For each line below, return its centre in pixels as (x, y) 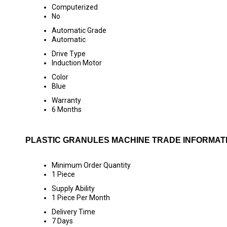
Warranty (66, 100)
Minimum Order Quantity (91, 165)
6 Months (67, 109)
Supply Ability (73, 188)
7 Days (62, 221)
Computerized (75, 7)
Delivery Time (73, 212)
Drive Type (69, 54)
